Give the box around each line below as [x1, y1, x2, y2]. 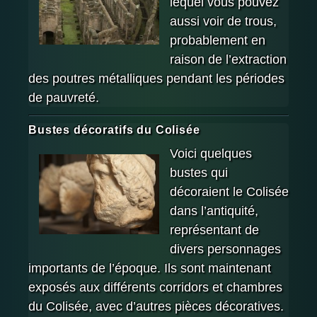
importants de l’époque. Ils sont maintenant [28, 260, 271, 275]
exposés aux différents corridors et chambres [28, 279, 282, 294]
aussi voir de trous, [170, 14, 277, 29]
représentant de [170, 222, 259, 237]
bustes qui [170, 165, 228, 180]
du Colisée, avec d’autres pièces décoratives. [28, 299, 284, 313]
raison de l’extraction [170, 52, 287, 67]
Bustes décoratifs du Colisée [28, 124, 200, 137]
